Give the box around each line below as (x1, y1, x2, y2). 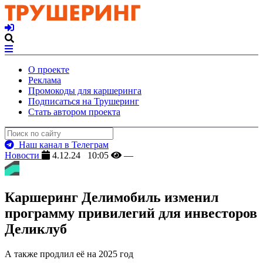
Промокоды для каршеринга (28, 86, 141, 96)
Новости (5, 150, 42, 160)
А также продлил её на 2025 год (5, 248, 133, 259)
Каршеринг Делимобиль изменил (5, 189, 218, 205)
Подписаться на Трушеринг (28, 96, 139, 106)
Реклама (28, 75, 61, 85)
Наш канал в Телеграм (14, 140, 109, 150)
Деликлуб (5, 221, 67, 237)
